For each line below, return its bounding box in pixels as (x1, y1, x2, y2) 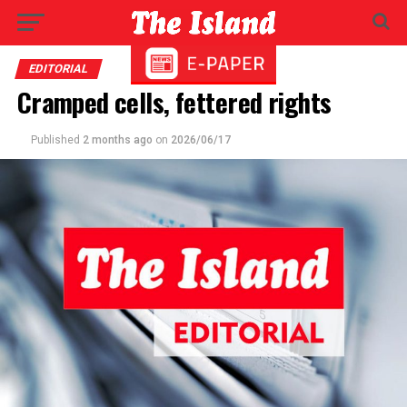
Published (30, 134, 80, 146)
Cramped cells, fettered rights (16, 83, 332, 121)
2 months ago (82, 134, 153, 146)
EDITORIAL (26, 62, 90, 75)
